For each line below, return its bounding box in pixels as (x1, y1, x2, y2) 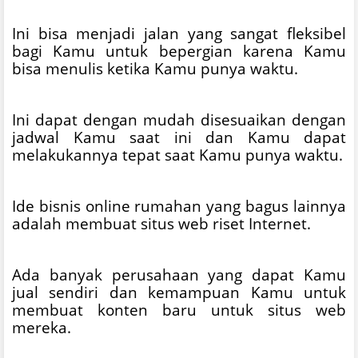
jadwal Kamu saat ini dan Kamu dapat (12, 126, 346, 147)
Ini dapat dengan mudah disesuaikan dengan (12, 109, 346, 129)
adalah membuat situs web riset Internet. (12, 213, 311, 233)
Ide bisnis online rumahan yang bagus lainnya (12, 195, 346, 216)
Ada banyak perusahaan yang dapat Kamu (12, 264, 346, 284)
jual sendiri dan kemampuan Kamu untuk (12, 281, 346, 302)
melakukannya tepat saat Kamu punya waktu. (12, 144, 343, 165)
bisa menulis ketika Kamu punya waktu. (12, 58, 298, 78)
